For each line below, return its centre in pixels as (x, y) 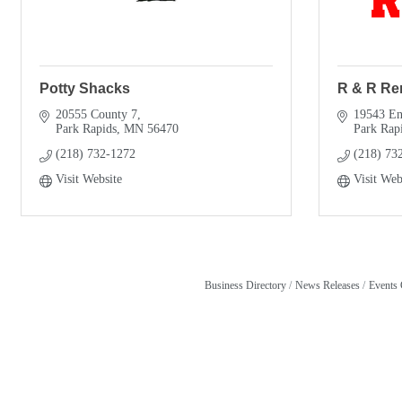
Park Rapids (86, 128)
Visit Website (88, 179)
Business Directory (245, 285)
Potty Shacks (85, 88)
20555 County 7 (96, 114)
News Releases (327, 285)
